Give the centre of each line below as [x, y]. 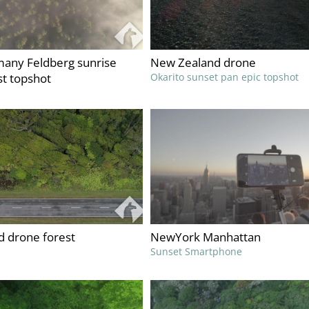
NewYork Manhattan [205, 237]
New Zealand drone [203, 63]
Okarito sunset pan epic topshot [224, 77]
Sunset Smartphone [196, 252]
